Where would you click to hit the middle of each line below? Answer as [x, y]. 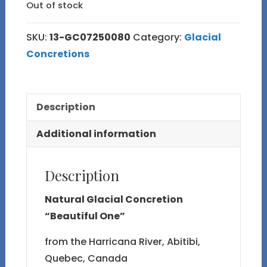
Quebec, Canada [86, 258]
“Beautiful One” [85, 216]
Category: [158, 37]
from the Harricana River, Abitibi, [122, 241]
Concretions [58, 54]
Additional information [96, 133]
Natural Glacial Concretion [114, 199]
